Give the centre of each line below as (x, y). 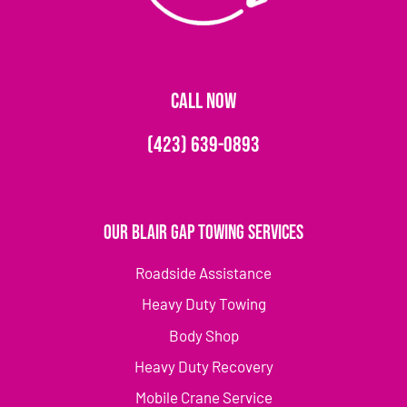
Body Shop (203, 335)
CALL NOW (203, 101)
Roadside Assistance (203, 272)
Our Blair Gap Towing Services (203, 233)
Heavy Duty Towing (203, 304)
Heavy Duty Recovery (203, 366)
